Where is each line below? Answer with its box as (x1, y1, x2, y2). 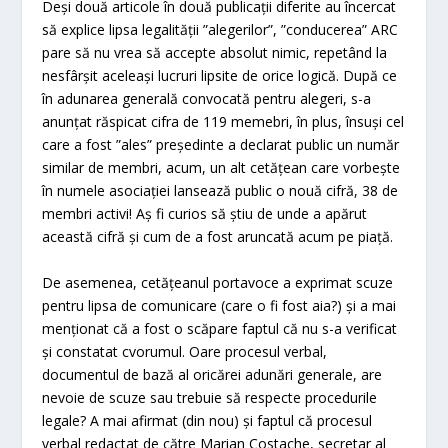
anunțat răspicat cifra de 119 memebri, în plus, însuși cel (42, 112, 405, 132)
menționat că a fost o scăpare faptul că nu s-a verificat (42, 318, 398, 338)
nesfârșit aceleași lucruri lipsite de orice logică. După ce (42, 66, 398, 86)
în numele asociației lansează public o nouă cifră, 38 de (42, 181, 399, 201)
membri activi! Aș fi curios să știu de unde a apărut (42, 204, 368, 224)
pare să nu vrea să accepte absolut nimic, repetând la (42, 43, 388, 63)
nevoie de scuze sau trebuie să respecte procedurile (42, 387, 378, 407)
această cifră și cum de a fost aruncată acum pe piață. (42, 227, 394, 247)
